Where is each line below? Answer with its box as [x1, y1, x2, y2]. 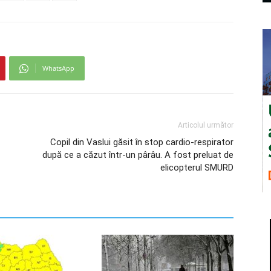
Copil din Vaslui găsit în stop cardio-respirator [50, 137, 233, 148]
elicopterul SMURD [160, 162, 233, 173]
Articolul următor [178, 121, 233, 129]
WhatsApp [42, 64, 74, 73]
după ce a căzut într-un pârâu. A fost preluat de [42, 149, 233, 160]
